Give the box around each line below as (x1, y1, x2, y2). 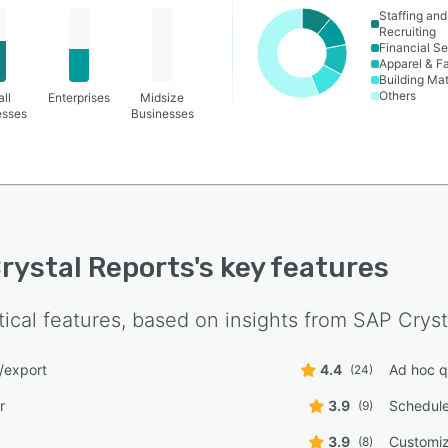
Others (379, 88, 417, 103)
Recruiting (379, 24, 437, 39)
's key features (194, 251, 389, 284)
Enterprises (47, 90, 110, 105)
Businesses (130, 106, 194, 121)
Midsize (140, 90, 185, 105)
